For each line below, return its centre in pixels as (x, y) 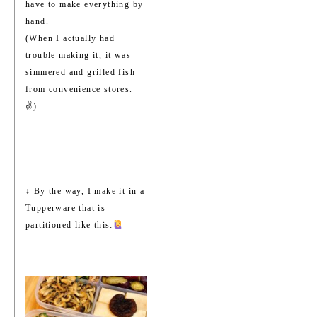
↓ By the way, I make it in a (85, 191)
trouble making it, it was (79, 55)
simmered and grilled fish (80, 72)
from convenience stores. (79, 89)
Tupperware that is (66, 208)
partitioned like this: (69, 225)
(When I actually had (70, 38)
